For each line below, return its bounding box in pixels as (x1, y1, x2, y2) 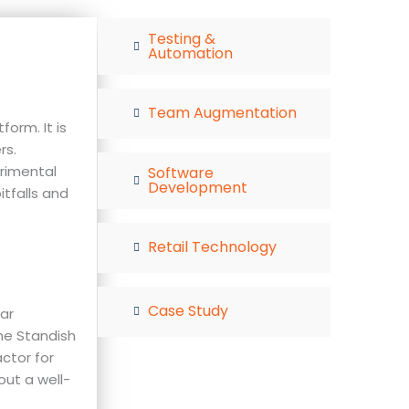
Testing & (148, 27, 215, 49)
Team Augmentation (148, 102, 297, 124)
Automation (148, 42, 233, 64)
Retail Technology (148, 236, 277, 258)
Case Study (148, 300, 228, 322)
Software (148, 162, 214, 184)
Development (148, 176, 247, 198)
